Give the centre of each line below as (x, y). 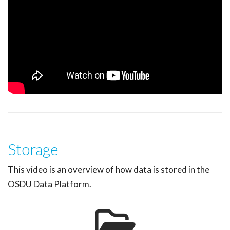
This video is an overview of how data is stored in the (109, 170)
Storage (33, 149)
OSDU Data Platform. (50, 184)
